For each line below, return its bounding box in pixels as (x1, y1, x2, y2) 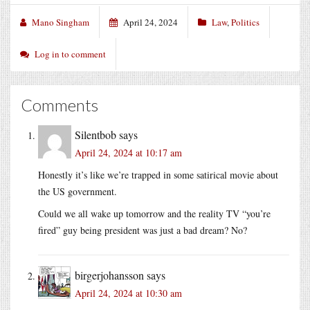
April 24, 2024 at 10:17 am (75, 145, 182, 159)
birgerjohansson (75, 267, 144, 282)
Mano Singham (32, 15, 89, 28)
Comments (21, 94, 98, 115)
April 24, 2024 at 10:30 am (75, 286, 182, 300)
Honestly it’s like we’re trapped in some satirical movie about (38, 167, 278, 181)
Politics (231, 15, 259, 28)
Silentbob (75, 127, 116, 142)
